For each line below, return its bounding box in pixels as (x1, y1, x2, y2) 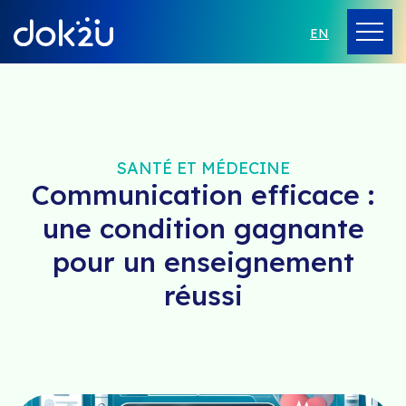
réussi (163, 278, 243, 313)
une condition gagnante (42, 211, 364, 246)
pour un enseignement (52, 245, 354, 279)
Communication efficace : (32, 178, 374, 212)
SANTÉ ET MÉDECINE (116, 158, 290, 179)
